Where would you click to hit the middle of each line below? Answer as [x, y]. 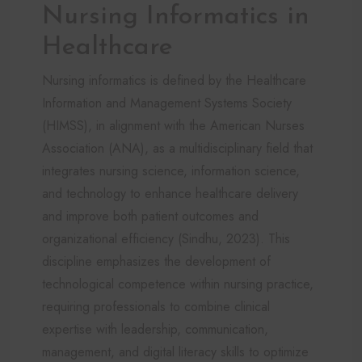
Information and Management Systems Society [167, 103]
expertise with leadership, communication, [155, 329]
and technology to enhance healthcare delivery [170, 193]
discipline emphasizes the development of [156, 261]
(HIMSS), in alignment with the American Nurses [173, 125]
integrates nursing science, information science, [171, 170]
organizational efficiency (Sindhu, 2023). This [166, 238]
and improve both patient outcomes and [150, 216]
